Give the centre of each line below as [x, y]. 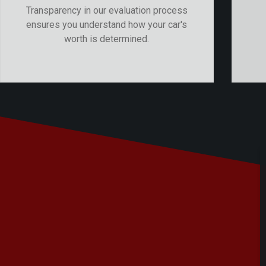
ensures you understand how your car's [107, 24]
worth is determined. [107, 39]
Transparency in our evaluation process [107, 10]
